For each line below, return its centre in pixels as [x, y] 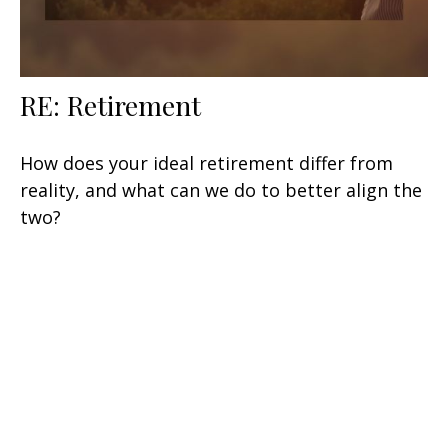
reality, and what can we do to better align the [221, 190]
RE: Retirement [110, 105]
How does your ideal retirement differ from [206, 163]
